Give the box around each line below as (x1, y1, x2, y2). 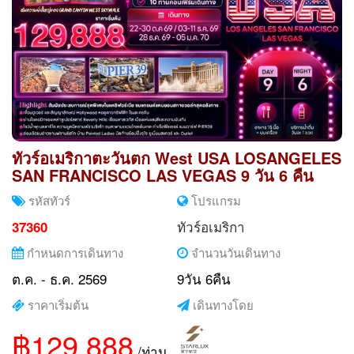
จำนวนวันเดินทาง (188, 243, 281, 261)
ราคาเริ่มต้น (24, 296, 88, 313)
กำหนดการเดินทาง (24, 243, 123, 261)
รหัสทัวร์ (25, 191, 70, 209)
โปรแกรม (188, 191, 241, 209)
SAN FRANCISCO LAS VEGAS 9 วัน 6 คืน (12, 163, 314, 186)
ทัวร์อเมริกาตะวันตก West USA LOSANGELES (12, 145, 341, 169)
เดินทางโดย (190, 296, 254, 313)
